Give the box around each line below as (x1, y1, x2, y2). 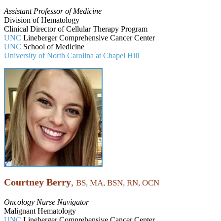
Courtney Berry (4, 176, 71, 187)
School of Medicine (21, 42, 84, 51)
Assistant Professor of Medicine (4, 6, 102, 15)
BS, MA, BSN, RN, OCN (76, 178, 159, 187)
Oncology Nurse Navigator (4, 197, 89, 206)
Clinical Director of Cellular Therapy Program (4, 24, 147, 33)
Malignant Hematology (4, 206, 76, 215)
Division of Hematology (4, 15, 79, 24)
